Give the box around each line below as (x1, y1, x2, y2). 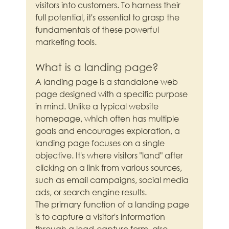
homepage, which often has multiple (35, 113, 181, 124)
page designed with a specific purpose (35, 88, 190, 100)
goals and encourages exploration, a (35, 125, 182, 136)
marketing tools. (35, 36, 97, 48)
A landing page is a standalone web (35, 76, 180, 87)
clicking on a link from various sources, (35, 162, 185, 173)
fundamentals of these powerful (35, 24, 162, 35)
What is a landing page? (35, 61, 159, 74)
